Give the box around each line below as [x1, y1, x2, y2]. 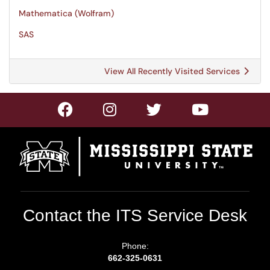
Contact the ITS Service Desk [23, 206, 247, 225]
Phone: [121, 241, 149, 251]
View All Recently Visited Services [104, 66, 242, 77]
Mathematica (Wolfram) [19, 8, 114, 19]
